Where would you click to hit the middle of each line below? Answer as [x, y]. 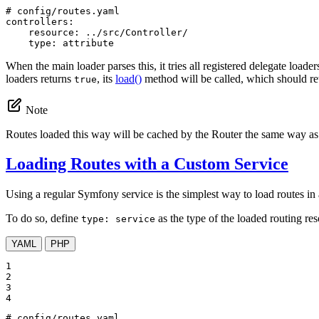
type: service [118, 219]
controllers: [40, 21]
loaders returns [40, 78]
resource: [54, 32]
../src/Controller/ [137, 32]
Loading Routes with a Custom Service [147, 164]
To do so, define [43, 219]
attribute [88, 43]
